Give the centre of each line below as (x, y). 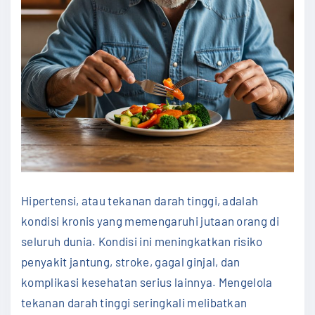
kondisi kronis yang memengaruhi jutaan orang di (150, 220)
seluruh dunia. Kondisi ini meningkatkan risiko (142, 241)
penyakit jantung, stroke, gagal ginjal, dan (131, 261)
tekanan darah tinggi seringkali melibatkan (134, 302)
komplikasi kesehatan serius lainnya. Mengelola (147, 282)
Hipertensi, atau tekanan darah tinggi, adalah (140, 200)
